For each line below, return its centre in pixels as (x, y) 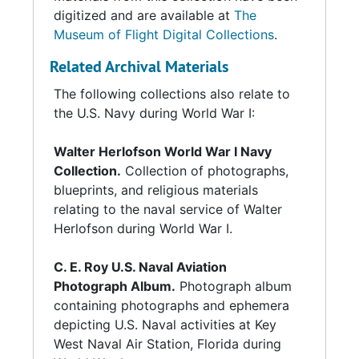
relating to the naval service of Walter (168, 209)
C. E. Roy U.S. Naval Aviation (140, 267)
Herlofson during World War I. (143, 228)
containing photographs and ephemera (171, 305)
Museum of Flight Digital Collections (164, 34)
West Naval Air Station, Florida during (167, 344)
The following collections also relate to (172, 94)
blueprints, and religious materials (156, 190)
